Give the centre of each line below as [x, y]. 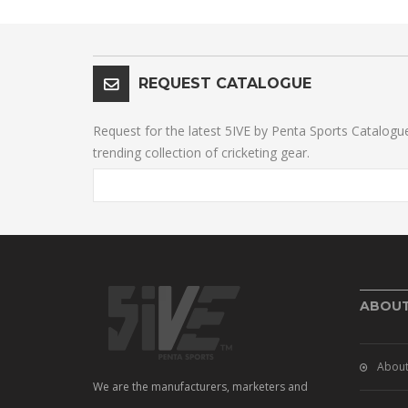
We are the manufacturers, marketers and [200, 387]
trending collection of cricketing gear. [201, 153]
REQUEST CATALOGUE [225, 84]
